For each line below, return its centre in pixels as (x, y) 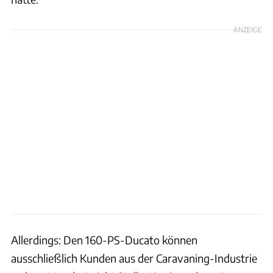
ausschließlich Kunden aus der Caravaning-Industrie (134, 258)
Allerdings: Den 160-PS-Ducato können (104, 239)
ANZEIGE (248, 29)
